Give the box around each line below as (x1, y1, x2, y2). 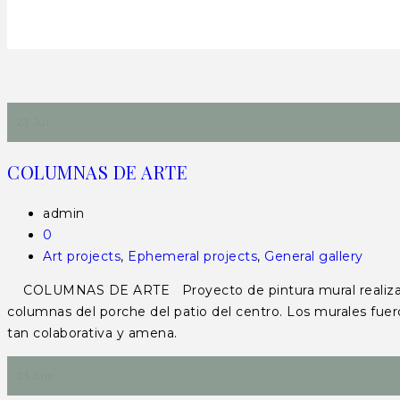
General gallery (264, 248, 363, 264)
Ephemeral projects (128, 248, 257, 264)
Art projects (43, 248, 121, 264)
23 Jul (16, 115, 49, 129)
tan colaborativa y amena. (7, 325, 194, 341)
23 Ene (16, 369, 54, 382)
